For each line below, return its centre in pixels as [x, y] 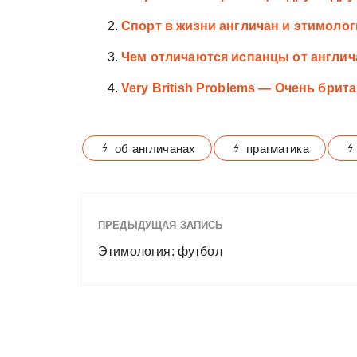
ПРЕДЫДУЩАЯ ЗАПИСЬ [161, 225]
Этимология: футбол [160, 251]
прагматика [278, 148]
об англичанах [155, 148]
